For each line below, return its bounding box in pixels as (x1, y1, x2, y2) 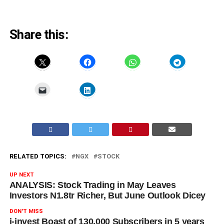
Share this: (9, 26, 68, 42)
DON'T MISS (9, 207, 43, 214)
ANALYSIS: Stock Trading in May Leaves (9, 179, 176, 190)
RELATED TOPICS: (9, 152, 66, 160)
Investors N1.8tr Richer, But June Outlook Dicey (9, 190, 206, 200)
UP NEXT (9, 171, 34, 178)
